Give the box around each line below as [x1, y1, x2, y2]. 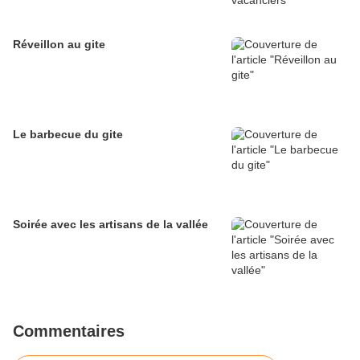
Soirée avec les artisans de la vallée [13, 218, 208, 231]
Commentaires [13, 322, 125, 341]
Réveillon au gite [13, 38, 105, 51]
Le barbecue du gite [13, 128, 123, 141]
